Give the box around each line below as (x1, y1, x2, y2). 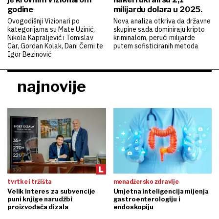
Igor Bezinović (7, 49, 51, 59)
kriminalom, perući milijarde (113, 33, 195, 42)
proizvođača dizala (7, 202, 68, 211)
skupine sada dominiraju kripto (113, 24, 205, 34)
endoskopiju (113, 202, 153, 211)
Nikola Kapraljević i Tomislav (7, 33, 93, 42)
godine (7, 4, 34, 14)
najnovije (17, 76, 86, 96)
